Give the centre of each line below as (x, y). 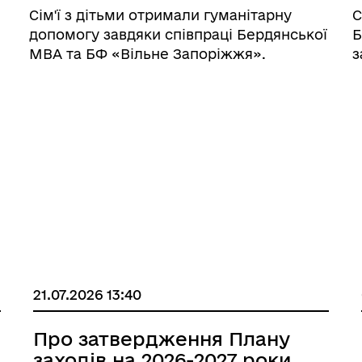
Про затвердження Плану (162, 339)
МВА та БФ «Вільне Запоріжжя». (147, 54)
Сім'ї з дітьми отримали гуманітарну (160, 15)
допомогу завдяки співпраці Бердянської (178, 34)
